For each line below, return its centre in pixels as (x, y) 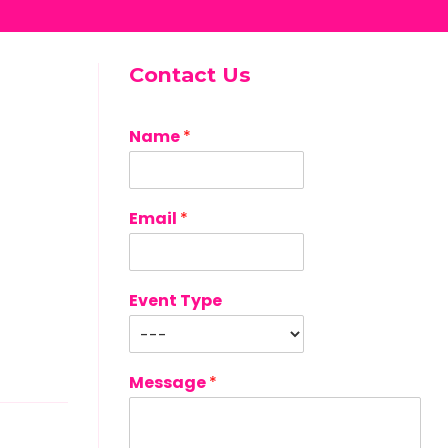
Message (168, 382)
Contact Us (189, 74)
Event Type (175, 300)
